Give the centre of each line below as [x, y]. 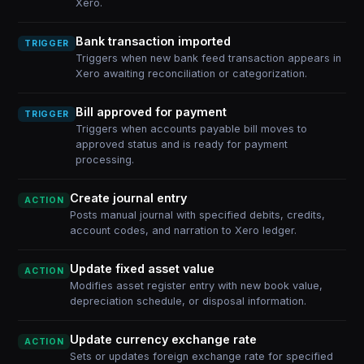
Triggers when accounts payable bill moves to [191, 129]
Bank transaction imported [153, 41]
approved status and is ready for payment [181, 144]
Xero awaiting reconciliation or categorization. [191, 74]
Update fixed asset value [143, 269]
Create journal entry [129, 198]
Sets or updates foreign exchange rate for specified [202, 356]
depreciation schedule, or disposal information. [188, 301]
